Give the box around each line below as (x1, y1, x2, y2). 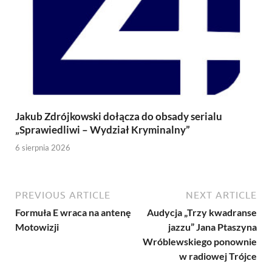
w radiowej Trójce (179, 250, 257, 262)
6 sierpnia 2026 (15, 142, 70, 152)
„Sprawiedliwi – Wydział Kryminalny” (15, 123, 190, 137)
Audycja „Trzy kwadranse (147, 206, 257, 218)
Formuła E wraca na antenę (15, 206, 131, 218)
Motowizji (15, 220, 59, 233)
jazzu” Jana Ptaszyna (168, 220, 257, 233)
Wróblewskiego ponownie (143, 235, 257, 247)
